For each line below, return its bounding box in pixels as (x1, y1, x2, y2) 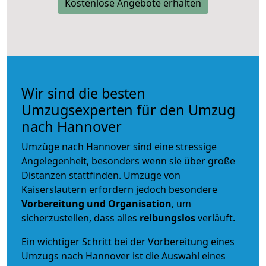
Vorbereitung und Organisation (21, 197, 172, 210)
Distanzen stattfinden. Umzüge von (21, 168, 180, 182)
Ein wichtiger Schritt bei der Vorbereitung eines (21, 235, 235, 248)
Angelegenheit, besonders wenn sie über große (21, 154, 235, 167)
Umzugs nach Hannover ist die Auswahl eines (21, 249, 226, 262)
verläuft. (195, 211, 235, 224)
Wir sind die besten (21, 83, 145, 103)
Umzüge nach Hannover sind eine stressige (21, 140, 217, 153)
